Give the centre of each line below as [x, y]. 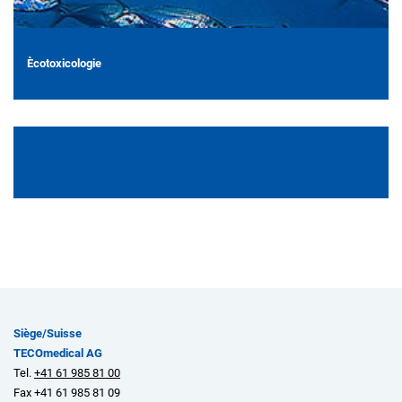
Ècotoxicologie [64, 64]
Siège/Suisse [48, 334]
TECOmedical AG [58, 354]
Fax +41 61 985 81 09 [67, 393]
